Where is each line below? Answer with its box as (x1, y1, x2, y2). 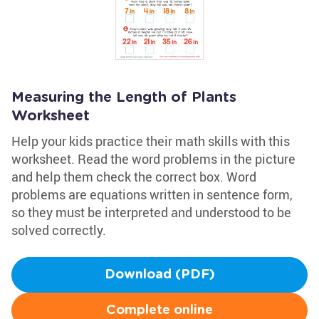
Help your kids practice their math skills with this (11, 132, 290, 150)
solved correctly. (11, 221, 106, 239)
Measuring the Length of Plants (11, 90, 236, 105)
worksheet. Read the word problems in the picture (11, 150, 296, 167)
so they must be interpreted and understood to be (11, 204, 291, 221)
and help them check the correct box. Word (11, 168, 256, 185)
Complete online (106, 304, 213, 317)
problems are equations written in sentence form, (11, 186, 293, 203)
